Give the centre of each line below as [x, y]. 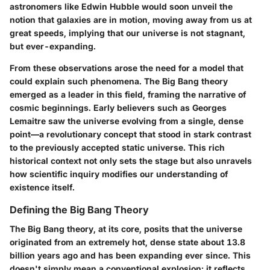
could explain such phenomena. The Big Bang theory [119, 81]
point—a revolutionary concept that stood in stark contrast [130, 134]
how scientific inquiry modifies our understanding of [119, 174]
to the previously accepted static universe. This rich [117, 147]
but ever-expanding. [53, 46]
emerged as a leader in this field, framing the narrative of [128, 94]
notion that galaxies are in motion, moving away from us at [131, 19]
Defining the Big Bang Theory [79, 209]
